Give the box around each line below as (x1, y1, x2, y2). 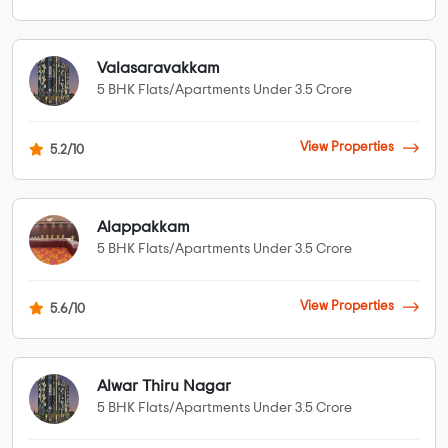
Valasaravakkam (97, 60, 220, 77)
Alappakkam (97, 219, 190, 236)
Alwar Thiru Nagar (97, 378, 231, 395)
